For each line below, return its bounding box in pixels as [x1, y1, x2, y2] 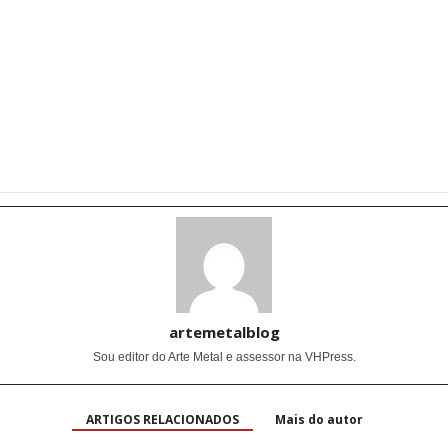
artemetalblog [168, 322, 280, 342]
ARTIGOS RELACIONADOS [85, 411, 239, 428]
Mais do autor [274, 411, 363, 428]
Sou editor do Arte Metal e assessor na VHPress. [92, 350, 356, 364]
